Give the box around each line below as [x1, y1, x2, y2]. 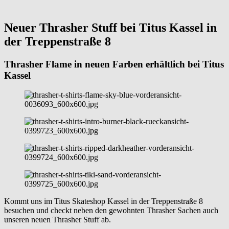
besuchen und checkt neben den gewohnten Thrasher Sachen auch [4, 206, 218, 215]
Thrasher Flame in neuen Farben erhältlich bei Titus [4, 58, 224, 70]
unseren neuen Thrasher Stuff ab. [4, 215, 111, 224]
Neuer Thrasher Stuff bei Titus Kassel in [4, 20, 217, 34]
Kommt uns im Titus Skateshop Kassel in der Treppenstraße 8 [4, 197, 203, 206]
